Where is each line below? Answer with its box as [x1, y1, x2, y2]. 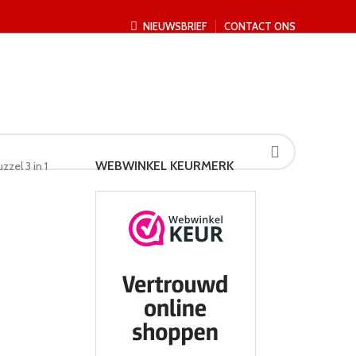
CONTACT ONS [224, 20, 296, 33]
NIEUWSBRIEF [143, 20, 207, 33]
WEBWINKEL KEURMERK [95, 158, 234, 173]
